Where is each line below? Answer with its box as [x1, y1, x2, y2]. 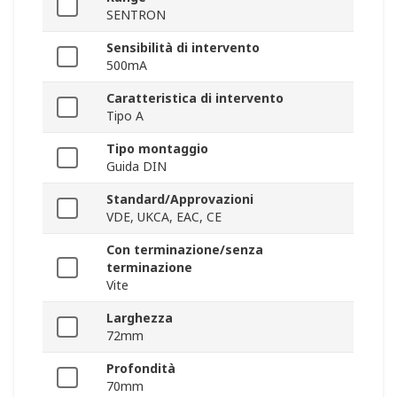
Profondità [106, 360, 175, 378]
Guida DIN [106, 158, 167, 175]
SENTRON [106, 6, 166, 24]
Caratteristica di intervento [106, 90, 284, 107]
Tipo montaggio [106, 140, 208, 158]
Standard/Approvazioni [106, 191, 253, 208]
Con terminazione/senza [106, 241, 263, 259]
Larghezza [106, 309, 173, 327]
